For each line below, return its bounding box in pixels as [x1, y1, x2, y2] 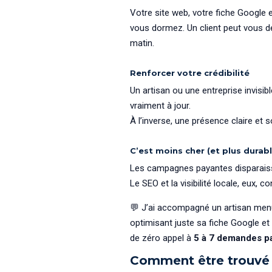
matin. [129, 38, 154, 49]
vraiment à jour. [129, 100, 191, 112]
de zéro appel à [129, 233, 194, 244]
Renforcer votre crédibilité [129, 68, 250, 78]
